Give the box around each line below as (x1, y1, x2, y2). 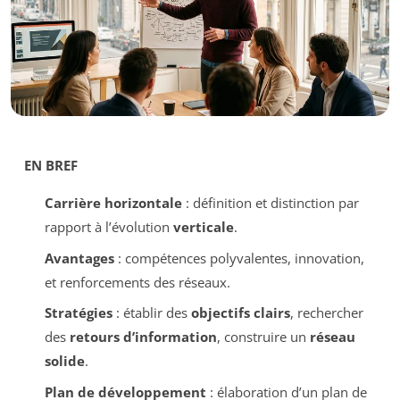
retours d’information (69, 328, 217, 346)
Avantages (44, 248, 114, 267)
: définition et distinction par (181, 194, 359, 212)
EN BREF (24, 156, 78, 175)
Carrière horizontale (44, 194, 182, 212)
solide (44, 352, 85, 371)
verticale (172, 218, 234, 237)
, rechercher (289, 304, 363, 322)
